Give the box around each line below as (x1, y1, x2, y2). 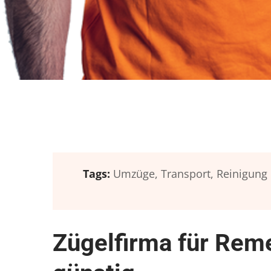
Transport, (161, 166, 214, 181)
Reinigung (217, 166, 267, 181)
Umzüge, (113, 166, 158, 181)
